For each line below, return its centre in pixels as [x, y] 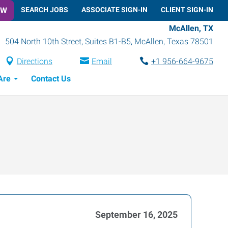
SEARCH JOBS [45, 9]
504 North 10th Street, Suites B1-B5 [68, 41]
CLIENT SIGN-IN [187, 9]
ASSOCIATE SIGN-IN [115, 9]
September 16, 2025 [136, 215]
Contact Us [51, 78]
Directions [34, 61]
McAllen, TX [191, 28]
